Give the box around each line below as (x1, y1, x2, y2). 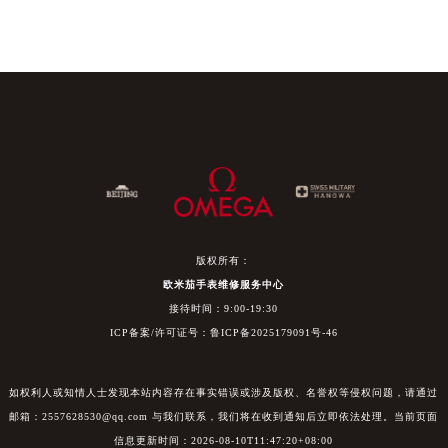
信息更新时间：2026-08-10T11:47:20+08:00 (114, 434, 334, 446)
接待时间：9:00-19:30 (169, 302, 279, 314)
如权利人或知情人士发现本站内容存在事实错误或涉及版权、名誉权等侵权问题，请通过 (9, 386, 439, 398)
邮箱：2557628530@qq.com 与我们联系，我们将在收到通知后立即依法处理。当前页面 (9, 410, 439, 422)
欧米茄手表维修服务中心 (163, 278, 285, 290)
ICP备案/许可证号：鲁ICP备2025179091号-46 (109, 326, 338, 338)
